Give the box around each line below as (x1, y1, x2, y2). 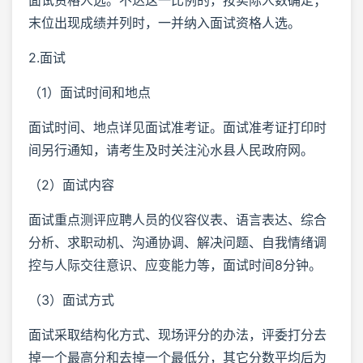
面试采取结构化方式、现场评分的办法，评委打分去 (28, 326, 327, 343)
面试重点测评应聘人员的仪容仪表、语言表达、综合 (28, 211, 327, 228)
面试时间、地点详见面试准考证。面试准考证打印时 (28, 118, 327, 135)
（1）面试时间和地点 (28, 83, 151, 100)
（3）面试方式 (28, 291, 114, 308)
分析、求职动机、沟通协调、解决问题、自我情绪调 (28, 233, 327, 250)
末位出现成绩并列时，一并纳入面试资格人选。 (28, 14, 301, 31)
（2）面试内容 (28, 176, 114, 193)
